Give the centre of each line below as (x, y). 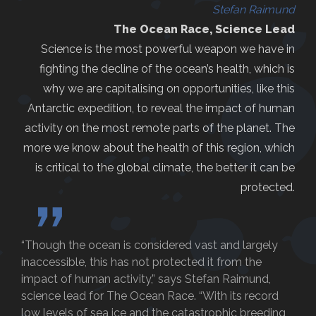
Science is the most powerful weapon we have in (168, 49)
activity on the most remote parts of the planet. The (160, 128)
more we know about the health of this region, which (159, 148)
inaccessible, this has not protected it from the (141, 262)
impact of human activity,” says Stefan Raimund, (146, 279)
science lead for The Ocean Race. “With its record (150, 296)
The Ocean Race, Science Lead (204, 30)
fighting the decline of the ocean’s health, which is (167, 69)
